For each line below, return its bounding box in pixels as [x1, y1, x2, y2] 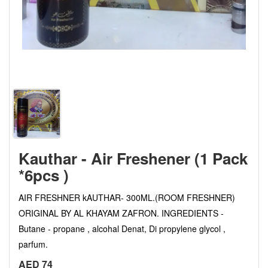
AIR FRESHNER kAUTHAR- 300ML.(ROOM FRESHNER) [19, 191, 235, 203]
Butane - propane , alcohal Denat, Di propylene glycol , [19, 222, 226, 234]
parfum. [19, 237, 48, 250]
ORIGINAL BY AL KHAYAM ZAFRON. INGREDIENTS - [19, 206, 224, 219]
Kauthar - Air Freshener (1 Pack [19, 147, 248, 169]
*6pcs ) [19, 163, 69, 186]
